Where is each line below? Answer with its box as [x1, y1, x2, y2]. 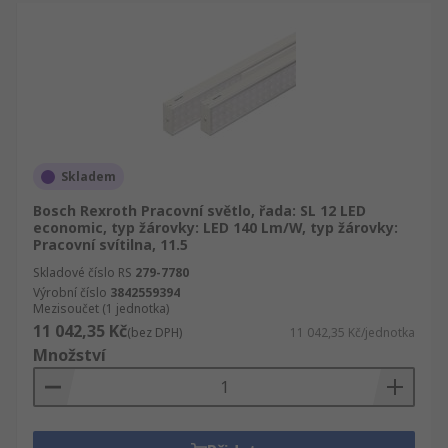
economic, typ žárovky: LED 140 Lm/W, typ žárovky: [33, 218, 398, 237]
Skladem [61, 168, 116, 185]
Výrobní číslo [33, 284, 107, 301]
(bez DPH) [127, 324, 182, 341]
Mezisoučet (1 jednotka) [33, 300, 169, 317]
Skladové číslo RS [33, 264, 132, 281]
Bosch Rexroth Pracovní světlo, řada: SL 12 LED [33, 201, 366, 220]
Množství [33, 344, 106, 366]
